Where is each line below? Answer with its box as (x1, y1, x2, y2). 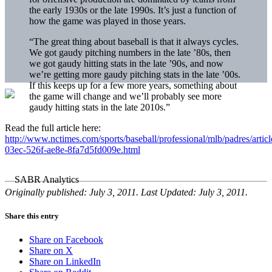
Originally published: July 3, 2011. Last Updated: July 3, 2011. (5, 186, 248, 197)
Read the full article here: (5, 122, 101, 133)
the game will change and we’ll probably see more (29, 90, 222, 101)
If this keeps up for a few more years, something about (29, 80, 237, 90)
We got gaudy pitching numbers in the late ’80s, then (29, 47, 231, 58)
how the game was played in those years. (29, 15, 186, 26)
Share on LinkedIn (29, 256, 101, 267)
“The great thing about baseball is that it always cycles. (29, 36, 239, 47)
